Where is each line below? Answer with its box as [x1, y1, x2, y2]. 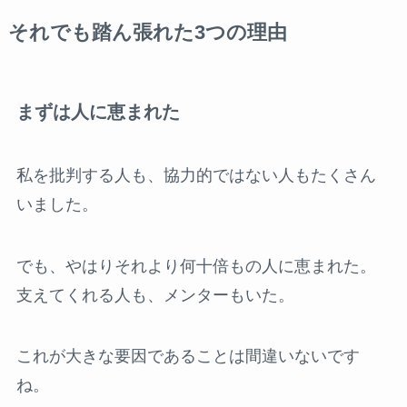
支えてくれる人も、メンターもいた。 [15, 285, 294, 304]
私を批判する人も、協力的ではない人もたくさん [15, 165, 376, 184]
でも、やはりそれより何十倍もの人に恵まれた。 [15, 256, 376, 275]
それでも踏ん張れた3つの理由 [7, 22, 287, 45]
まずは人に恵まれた [15, 102, 180, 123]
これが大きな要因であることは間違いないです [15, 347, 360, 366]
